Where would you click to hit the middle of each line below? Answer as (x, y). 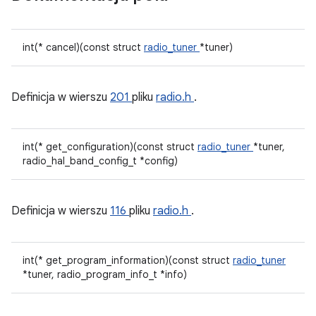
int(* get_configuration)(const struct (110, 147)
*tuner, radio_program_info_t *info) (105, 274)
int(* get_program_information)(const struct (128, 260)
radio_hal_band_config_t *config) (100, 161)
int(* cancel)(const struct (83, 47)
